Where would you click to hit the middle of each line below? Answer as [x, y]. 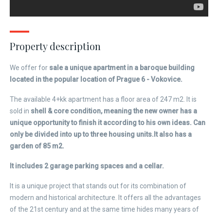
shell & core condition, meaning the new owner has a [114, 111]
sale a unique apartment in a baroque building [121, 68]
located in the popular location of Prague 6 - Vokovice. [96, 79]
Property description [55, 46]
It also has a [173, 134]
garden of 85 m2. [37, 146]
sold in [20, 111]
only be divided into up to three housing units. [82, 134]
